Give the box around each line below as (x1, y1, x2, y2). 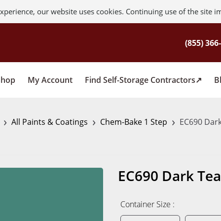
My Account (28, 74, 73, 85)
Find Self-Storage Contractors (85, 74, 195, 85)
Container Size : (120, 199, 175, 210)
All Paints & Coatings (9, 116, 90, 127)
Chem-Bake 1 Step (98, 116, 169, 127)
